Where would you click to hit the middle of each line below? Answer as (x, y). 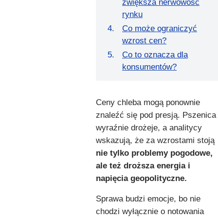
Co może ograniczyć (160, 28)
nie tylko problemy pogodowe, (154, 153)
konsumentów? (149, 67)
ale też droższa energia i (143, 165)
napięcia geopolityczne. (141, 178)
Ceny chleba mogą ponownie (148, 102)
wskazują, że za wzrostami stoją (155, 140)
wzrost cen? (144, 40)
